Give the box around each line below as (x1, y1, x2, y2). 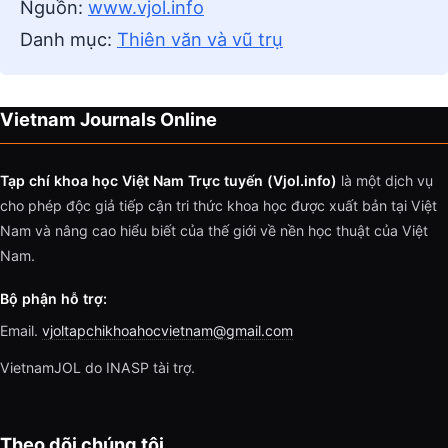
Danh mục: (20, 28, 117, 51)
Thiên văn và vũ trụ (117, 28, 283, 51)
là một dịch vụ (337, 172, 433, 190)
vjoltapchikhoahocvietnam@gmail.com (42, 322, 293, 340)
